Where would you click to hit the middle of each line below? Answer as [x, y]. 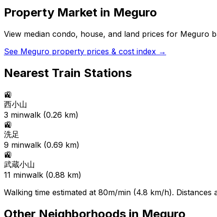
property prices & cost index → [108, 52]
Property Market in [59, 13]
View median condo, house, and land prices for [92, 34]
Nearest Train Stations [68, 73]
